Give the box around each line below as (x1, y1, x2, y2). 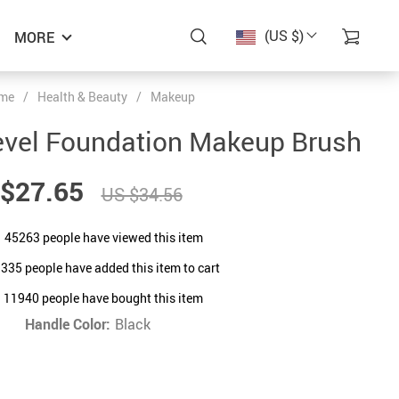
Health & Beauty (37, 88, 127, 105)
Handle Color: (25, 314, 110, 334)
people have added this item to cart (22, 258, 220, 276)
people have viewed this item (39, 228, 203, 246)
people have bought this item (39, 289, 203, 306)
